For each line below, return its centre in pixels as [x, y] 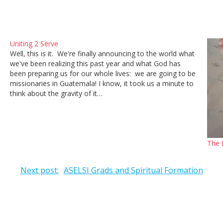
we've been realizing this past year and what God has [95, 63]
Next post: [39, 170]
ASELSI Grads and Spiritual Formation [133, 170]
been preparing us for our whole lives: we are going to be [103, 73]
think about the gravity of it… [56, 93]
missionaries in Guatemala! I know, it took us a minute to [102, 83]
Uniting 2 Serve [34, 43]
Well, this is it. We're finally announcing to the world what [102, 53]
